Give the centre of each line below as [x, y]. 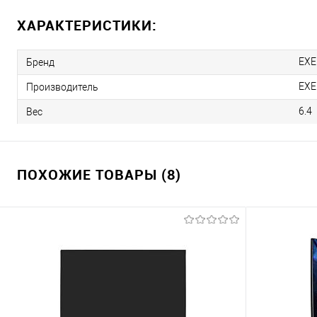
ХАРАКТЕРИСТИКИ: [87, 25]
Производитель [62, 87]
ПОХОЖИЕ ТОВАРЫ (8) [99, 174]
